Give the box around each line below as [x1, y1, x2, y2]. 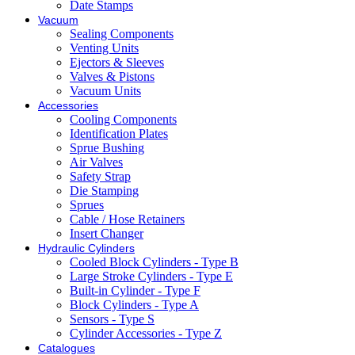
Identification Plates [70, 127, 168, 141]
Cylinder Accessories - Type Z [70, 326, 222, 341]
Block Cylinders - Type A [70, 298, 199, 312]
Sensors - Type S [70, 312, 155, 326]
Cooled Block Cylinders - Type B [70, 255, 239, 269]
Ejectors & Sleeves [70, 55, 164, 70]
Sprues [70, 198, 104, 212]
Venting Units [70, 41, 139, 55]
